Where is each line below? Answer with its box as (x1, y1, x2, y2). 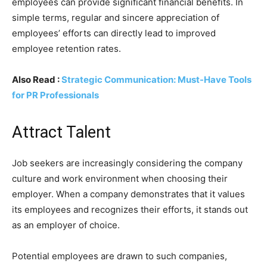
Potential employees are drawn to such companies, (12, 250, 227, 262)
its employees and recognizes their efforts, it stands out (12, 204, 248, 215)
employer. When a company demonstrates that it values (12, 188, 245, 200)
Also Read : (12, 74, 61, 85)
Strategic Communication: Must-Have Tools (61, 74, 252, 85)
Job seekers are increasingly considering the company (12, 157, 243, 169)
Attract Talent (12, 123, 111, 142)
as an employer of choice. (12, 219, 120, 231)
